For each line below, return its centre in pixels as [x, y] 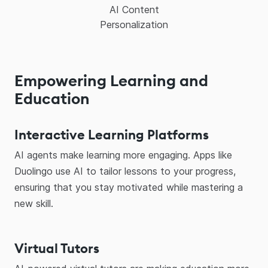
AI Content [134, 10]
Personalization [134, 25]
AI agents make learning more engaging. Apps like [123, 155]
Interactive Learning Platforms [112, 135]
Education [52, 98]
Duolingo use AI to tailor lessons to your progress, [125, 171]
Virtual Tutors [57, 248]
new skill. [34, 203]
